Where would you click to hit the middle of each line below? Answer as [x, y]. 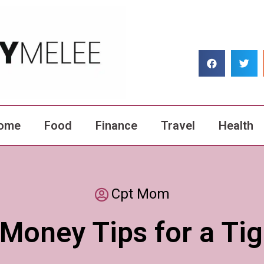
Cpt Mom [141, 194]
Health [236, 126]
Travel [178, 126]
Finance [116, 126]
